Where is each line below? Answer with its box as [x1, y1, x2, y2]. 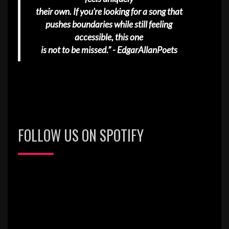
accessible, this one [75, 32, 143, 43]
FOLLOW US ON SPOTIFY [18, 125, 144, 146]
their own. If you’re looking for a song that [35, 6, 182, 17]
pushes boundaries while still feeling [45, 19, 172, 30]
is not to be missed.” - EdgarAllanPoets [40, 44, 177, 56]
